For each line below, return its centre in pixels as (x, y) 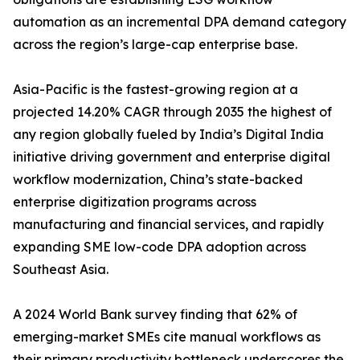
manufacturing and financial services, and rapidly (168, 225)
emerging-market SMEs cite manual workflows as (167, 337)
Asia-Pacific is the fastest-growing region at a (155, 90)
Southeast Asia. (61, 270)
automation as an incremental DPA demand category (180, 22)
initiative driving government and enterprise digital (172, 157)
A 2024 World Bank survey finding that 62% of (155, 315)
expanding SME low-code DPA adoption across (160, 247)
